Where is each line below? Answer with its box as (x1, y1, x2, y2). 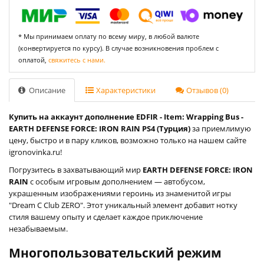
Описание (27, 84, 65, 95)
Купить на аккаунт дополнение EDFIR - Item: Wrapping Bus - (9, 111, 243, 122)
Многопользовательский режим (9, 244, 222, 261)
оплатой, (18, 55, 48, 64)
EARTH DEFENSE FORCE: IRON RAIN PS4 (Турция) (9, 123, 190, 134)
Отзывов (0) (184, 84, 229, 95)
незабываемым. (9, 223, 68, 234)
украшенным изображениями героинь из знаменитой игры (9, 187, 231, 199)
